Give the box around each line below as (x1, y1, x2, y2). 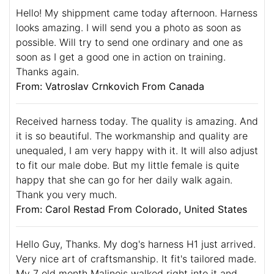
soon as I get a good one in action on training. (16, 50, 226, 63)
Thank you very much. (16, 188, 117, 201)
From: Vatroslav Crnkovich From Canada (16, 80, 204, 92)
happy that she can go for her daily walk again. (16, 173, 232, 186)
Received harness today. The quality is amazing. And (16, 114, 258, 127)
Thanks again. (16, 65, 79, 78)
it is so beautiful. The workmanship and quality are (16, 129, 248, 142)
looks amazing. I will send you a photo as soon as (16, 21, 241, 34)
